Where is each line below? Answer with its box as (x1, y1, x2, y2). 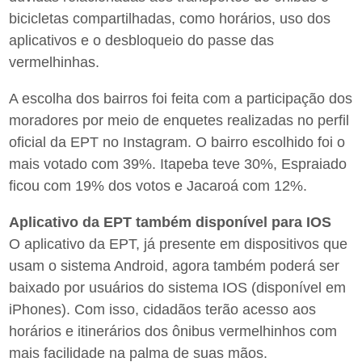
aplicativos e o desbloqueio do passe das (9, 32, 275, 49)
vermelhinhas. (9, 54, 100, 71)
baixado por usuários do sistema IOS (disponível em (9, 280, 347, 297)
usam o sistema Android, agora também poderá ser (9, 258, 340, 275)
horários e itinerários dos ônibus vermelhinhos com (9, 323, 338, 340)
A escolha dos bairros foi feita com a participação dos (9, 90, 353, 107)
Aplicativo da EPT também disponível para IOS (9, 214, 332, 231)
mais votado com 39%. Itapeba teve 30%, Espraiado (9, 156, 347, 173)
